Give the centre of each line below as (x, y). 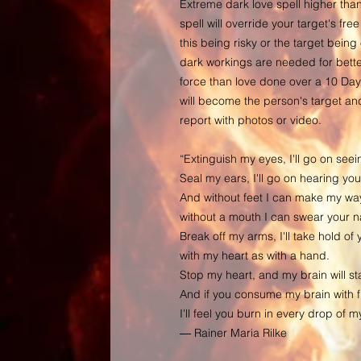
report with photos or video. (250, 120)
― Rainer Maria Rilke (233, 333)
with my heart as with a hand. (254, 255)
